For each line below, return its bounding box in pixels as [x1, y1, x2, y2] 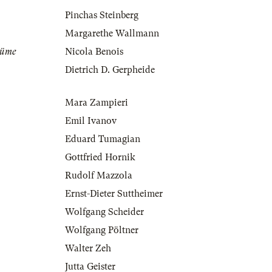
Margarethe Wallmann [65, 28, 159, 39]
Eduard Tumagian [65, 134, 140, 145]
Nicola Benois [65, 46, 123, 58]
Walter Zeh [65, 243, 111, 254]
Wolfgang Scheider [65, 206, 144, 218]
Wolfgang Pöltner [65, 225, 138, 236]
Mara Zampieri [65, 97, 128, 109]
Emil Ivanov [65, 115, 117, 127]
